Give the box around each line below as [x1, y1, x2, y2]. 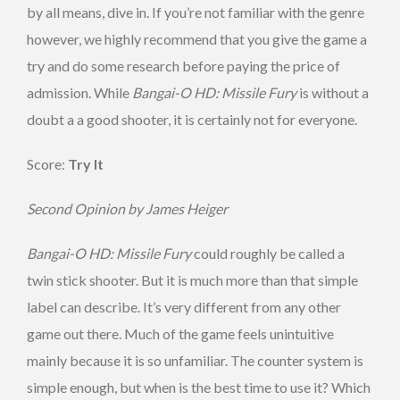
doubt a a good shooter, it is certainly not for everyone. [27, 110, 357, 128]
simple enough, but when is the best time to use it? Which [27, 378, 371, 396]
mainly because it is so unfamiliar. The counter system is [27, 351, 363, 369]
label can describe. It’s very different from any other [27, 297, 341, 315]
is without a [296, 83, 369, 101]
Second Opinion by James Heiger [27, 199, 228, 217]
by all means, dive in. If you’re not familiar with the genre [27, 3, 364, 21]
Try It [68, 154, 104, 172]
